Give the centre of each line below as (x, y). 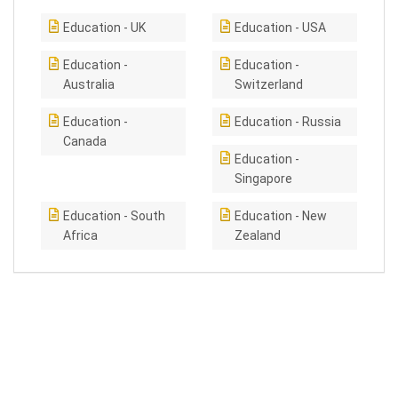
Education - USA (280, 28)
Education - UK (104, 28)
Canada (85, 141)
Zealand (258, 235)
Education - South (114, 216)
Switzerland (269, 84)
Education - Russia (288, 122)
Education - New (281, 216)
